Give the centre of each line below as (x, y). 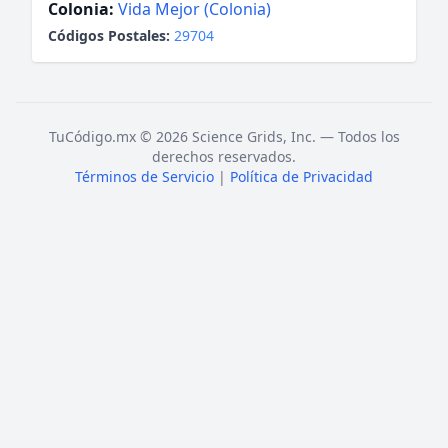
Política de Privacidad (301, 176)
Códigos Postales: (109, 35)
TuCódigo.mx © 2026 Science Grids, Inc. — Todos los (224, 136)
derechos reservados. (224, 156)
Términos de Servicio (144, 176)
